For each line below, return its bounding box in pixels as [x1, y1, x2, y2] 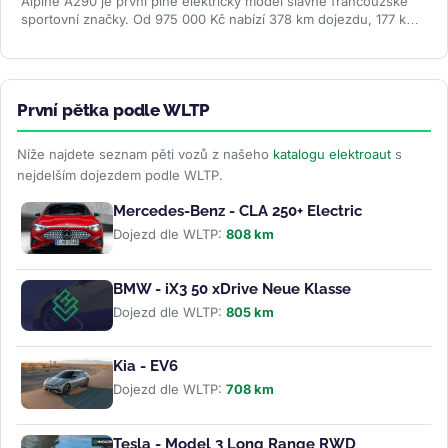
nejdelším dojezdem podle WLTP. [17, 166, 223, 183]
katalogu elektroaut [273, 145, 391, 162]
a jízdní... [21, 28, 80, 45]
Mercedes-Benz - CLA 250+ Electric [113, 201, 362, 220]
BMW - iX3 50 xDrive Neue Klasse [113, 279, 351, 298]
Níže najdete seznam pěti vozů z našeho [17, 145, 273, 162]
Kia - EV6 [113, 357, 178, 376]
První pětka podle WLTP [17, 99, 211, 120]
